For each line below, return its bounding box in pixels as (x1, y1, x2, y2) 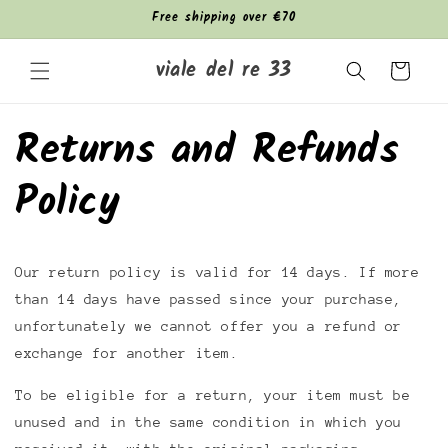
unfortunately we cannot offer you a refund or (15, 318, 403, 334)
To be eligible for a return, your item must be (15, 387, 411, 403)
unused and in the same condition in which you (15, 414, 403, 430)
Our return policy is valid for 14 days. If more (15, 264, 420, 280)
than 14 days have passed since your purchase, (15, 291, 403, 307)
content (28, 23, 92, 40)
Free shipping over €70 (152, 8, 296, 27)
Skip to (28, 5, 92, 22)
